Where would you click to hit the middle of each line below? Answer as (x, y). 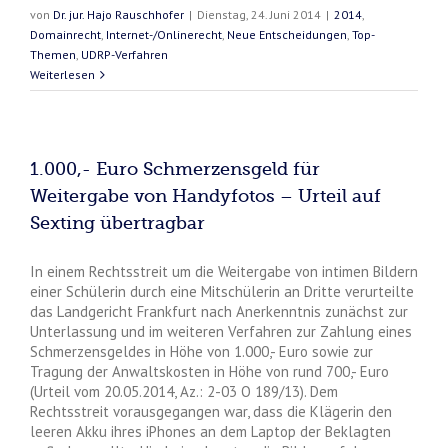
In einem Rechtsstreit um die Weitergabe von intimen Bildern (224, 271)
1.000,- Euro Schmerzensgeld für (175, 168)
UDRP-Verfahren (124, 54)
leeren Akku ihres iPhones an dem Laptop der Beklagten (210, 431)
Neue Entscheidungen (287, 34)
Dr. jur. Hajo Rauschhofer (118, 14)
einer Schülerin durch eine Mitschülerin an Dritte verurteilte (222, 291)
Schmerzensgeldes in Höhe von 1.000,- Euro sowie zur (201, 351)
